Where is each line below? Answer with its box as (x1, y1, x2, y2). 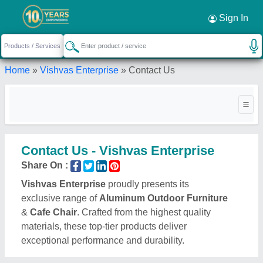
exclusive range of (21, 193, 99, 203)
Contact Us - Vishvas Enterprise (21, 143, 214, 158)
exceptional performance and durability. (21, 235, 184, 245)
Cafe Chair (30, 207, 77, 217)
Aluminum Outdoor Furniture (99, 193, 228, 203)
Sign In (217, 13, 248, 23)
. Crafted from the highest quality (77, 207, 211, 217)
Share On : (21, 160, 68, 170)
